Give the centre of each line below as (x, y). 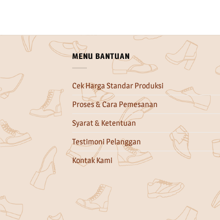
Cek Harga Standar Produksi (118, 86)
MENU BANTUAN (101, 56)
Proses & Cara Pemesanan (115, 105)
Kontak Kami (92, 161)
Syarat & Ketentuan (104, 123)
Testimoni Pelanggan (107, 142)
